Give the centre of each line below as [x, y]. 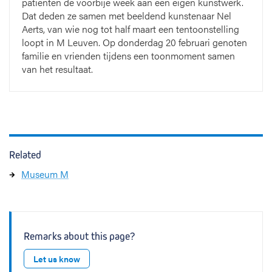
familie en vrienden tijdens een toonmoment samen [128, 56]
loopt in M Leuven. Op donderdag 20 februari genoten [134, 42]
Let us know [57, 259]
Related [25, 155]
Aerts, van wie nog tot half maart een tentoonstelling [131, 29]
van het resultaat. [57, 69]
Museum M [45, 174]
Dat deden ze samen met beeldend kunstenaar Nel [127, 16]
